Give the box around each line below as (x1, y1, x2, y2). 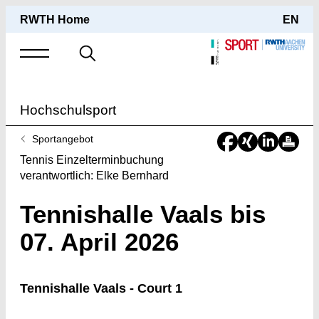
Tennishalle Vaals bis (20, 199, 266, 228)
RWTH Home (20, 13, 90, 26)
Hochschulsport (20, 103, 117, 118)
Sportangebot (31, 132, 93, 145)
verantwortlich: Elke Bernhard (20, 169, 169, 182)
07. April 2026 (20, 227, 179, 256)
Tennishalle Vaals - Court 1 (20, 281, 182, 296)
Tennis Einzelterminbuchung (20, 153, 164, 167)
